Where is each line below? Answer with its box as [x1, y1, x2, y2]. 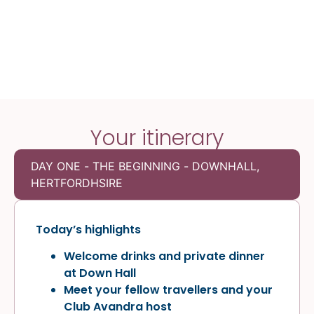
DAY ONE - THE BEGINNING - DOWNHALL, [31, 158, 259, 173]
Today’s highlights [36, 221, 141, 238]
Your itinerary [90, 123, 224, 153]
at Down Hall [64, 265, 136, 282]
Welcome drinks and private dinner [64, 248, 265, 265]
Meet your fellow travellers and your [64, 282, 273, 299]
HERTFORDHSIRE [31, 175, 123, 190]
